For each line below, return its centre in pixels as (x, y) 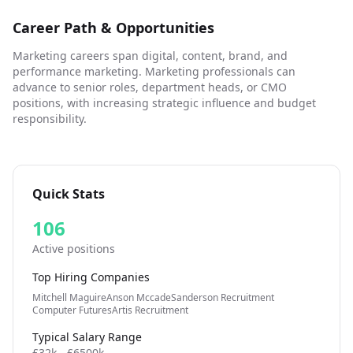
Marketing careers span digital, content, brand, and (150, 56)
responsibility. (50, 119)
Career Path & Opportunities (113, 28)
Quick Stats (69, 194)
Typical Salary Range (87, 337)
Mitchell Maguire (69, 297)
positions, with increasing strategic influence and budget (164, 103)
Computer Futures (72, 310)
